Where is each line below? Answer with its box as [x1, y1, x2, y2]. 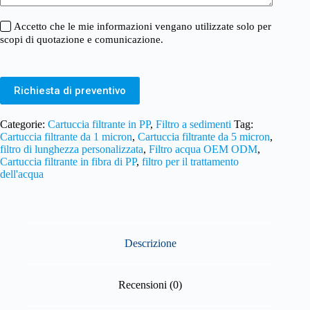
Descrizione [124, 237, 176, 249]
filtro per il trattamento [142, 155, 239, 167]
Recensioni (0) [118, 279, 183, 291]
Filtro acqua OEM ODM [149, 143, 257, 155]
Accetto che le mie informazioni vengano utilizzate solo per [14, 21, 271, 33]
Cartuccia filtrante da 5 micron [138, 130, 270, 143]
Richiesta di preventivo [14, 84, 126, 97]
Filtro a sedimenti [156, 118, 231, 130]
